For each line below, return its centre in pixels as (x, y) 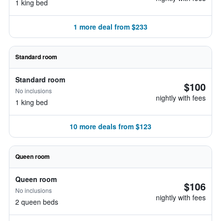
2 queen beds (37, 202)
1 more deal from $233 (110, 27)
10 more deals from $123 (110, 126)
